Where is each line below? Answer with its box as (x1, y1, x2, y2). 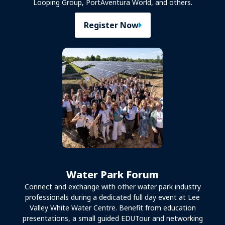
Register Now (83, 20, 139, 31)
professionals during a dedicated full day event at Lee (25, 192, 200, 202)
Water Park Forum (66, 168, 159, 182)
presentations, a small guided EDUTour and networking (22, 213, 203, 223)
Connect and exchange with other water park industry (24, 182, 201, 192)
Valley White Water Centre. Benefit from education (29, 203, 196, 213)
